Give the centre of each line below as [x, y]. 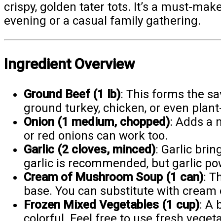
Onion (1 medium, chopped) [97, 122]
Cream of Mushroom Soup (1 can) [113, 177]
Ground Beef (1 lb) [72, 94]
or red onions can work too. [96, 136]
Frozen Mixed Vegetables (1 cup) [111, 205]
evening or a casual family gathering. [102, 21]
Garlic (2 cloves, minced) [90, 150]
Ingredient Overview [69, 64]
